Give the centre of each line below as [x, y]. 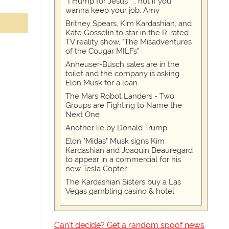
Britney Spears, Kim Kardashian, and [129, 24]
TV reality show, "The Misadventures [129, 42]
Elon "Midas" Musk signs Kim [115, 141]
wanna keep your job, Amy [112, 10]
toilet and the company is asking [122, 74]
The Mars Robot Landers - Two [120, 96]
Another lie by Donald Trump [116, 128]
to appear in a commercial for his [123, 160]
